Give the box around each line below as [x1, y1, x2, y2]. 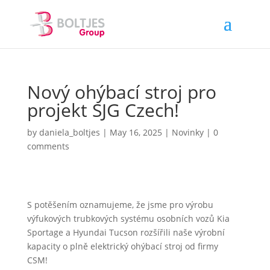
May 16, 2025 [109, 127, 162, 138]
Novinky [171, 127, 204, 138]
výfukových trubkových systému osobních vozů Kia [27, 213, 230, 224]
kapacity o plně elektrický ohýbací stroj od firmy [27, 240, 218, 252]
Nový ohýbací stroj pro [27, 80, 216, 104]
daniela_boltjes [39, 127, 100, 138]
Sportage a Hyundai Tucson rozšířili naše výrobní [27, 227, 225, 238]
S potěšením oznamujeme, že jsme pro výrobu [27, 199, 213, 210]
